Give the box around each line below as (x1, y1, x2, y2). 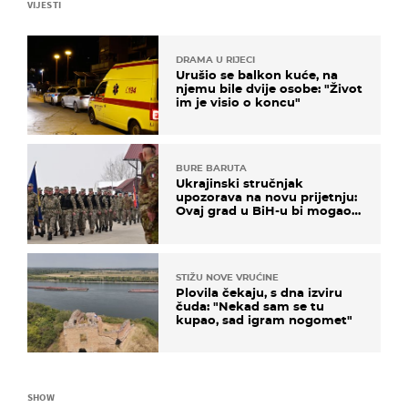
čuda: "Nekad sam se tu (176, 298, 324, 313)
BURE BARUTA (176, 162, 247, 175)
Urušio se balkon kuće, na (176, 67, 338, 83)
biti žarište (176, 217, 242, 232)
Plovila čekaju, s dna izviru (176, 284, 342, 300)
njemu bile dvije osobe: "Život (176, 81, 362, 97)
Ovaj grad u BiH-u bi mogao (176, 203, 352, 219)
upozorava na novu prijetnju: (176, 189, 357, 205)
